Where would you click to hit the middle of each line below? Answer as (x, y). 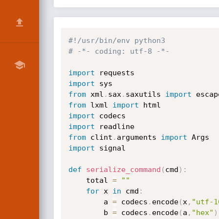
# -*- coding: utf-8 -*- (119, 51)
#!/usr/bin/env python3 (117, 41)
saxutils (145, 94)
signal (110, 148)
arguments (139, 137)
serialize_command (123, 170)
